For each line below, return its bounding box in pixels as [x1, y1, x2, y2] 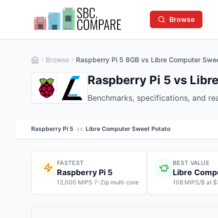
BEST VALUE [173, 159, 209, 166]
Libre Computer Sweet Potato [86, 125, 170, 132]
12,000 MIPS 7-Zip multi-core [57, 179, 139, 186]
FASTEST [57, 159, 84, 166]
